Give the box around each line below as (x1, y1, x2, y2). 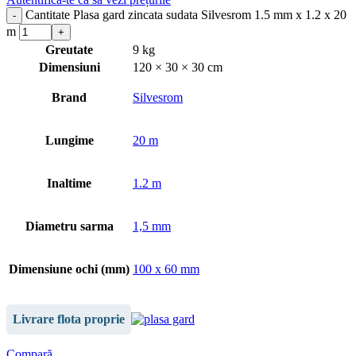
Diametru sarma (25, 219, 114, 233)
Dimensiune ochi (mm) (9, 261, 130, 276)
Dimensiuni (38, 60, 100, 74)
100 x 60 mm (133, 261, 199, 276)
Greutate (45, 42, 93, 56)
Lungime (44, 133, 94, 147)
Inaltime (47, 176, 91, 190)
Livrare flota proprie (13, 311, 125, 326)
